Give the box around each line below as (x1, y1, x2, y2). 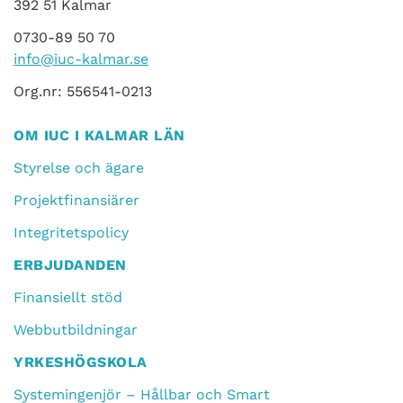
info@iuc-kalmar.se (13, 50, 148, 68)
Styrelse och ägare (13, 159, 144, 177)
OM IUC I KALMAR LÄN (13, 127, 185, 145)
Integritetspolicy (13, 224, 129, 242)
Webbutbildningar (13, 321, 138, 339)
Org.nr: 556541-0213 (13, 83, 152, 101)
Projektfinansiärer (13, 192, 139, 210)
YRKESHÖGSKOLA (13, 354, 148, 372)
